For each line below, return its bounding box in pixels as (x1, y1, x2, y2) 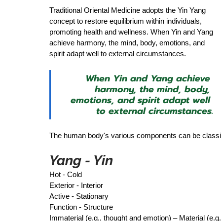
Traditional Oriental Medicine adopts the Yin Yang (49, 5, 208, 14)
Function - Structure (49, 202, 115, 211)
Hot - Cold (49, 170, 84, 179)
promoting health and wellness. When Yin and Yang (49, 27, 215, 36)
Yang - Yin (49, 152, 116, 169)
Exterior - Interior (49, 181, 105, 189)
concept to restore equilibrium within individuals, (49, 16, 204, 25)
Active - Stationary (49, 191, 110, 200)
